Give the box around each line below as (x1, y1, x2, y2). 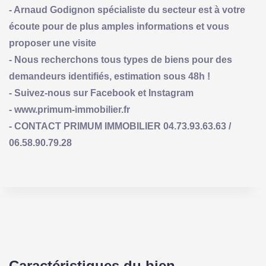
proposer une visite (9, 37, 96, 48)
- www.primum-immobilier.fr (9, 104, 130, 115)
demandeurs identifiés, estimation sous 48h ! (9, 71, 210, 81)
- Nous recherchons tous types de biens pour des (9, 54, 232, 65)
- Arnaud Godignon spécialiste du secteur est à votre (9, 4, 245, 15)
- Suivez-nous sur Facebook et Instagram (9, 87, 194, 98)
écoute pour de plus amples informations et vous (9, 21, 229, 31)
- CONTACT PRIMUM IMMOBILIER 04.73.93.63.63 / (9, 121, 231, 131)
